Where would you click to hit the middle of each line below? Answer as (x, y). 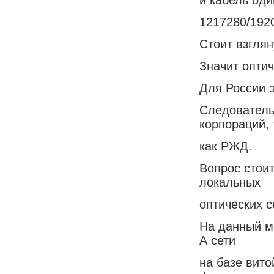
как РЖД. (226, 146)
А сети (217, 240)
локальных (230, 182)
